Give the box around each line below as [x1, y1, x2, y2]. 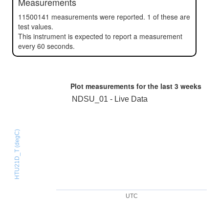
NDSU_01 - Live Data [71, 95, 148, 104]
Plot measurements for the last [70, 81, 173, 91]
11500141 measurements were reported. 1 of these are [18, 12, 190, 22]
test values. [18, 22, 53, 31]
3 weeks [175, 81, 202, 91]
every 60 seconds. [18, 41, 75, 51]
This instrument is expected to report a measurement [18, 31, 182, 41]
